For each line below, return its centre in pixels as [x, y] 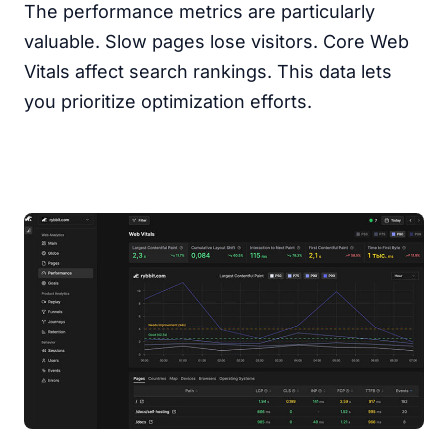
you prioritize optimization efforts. [168, 101]
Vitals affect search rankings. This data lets [208, 71]
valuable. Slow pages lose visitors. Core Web [216, 41]
